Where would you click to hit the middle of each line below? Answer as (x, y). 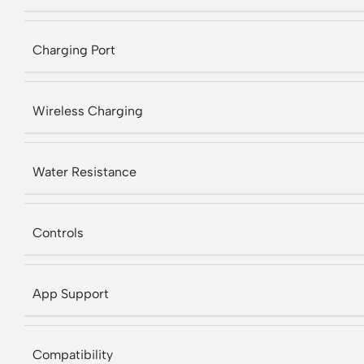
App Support (71, 294)
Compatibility (73, 355)
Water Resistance (84, 172)
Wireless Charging (88, 111)
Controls (58, 233)
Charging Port (74, 50)
